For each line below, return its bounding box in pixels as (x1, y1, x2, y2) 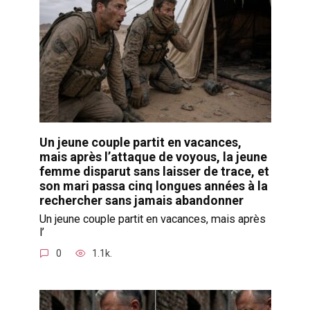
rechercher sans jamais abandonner (39, 192, 244, 208)
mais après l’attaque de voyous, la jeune (39, 149, 267, 164)
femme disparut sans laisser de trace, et (39, 163, 269, 179)
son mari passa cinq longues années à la (39, 178, 268, 193)
